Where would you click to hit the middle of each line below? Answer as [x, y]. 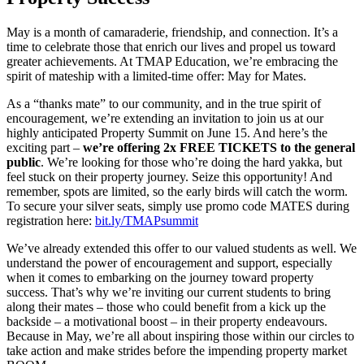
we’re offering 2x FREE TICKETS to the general [219, 147]
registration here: [51, 221]
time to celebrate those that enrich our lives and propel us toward [171, 47]
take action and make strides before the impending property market [177, 351]
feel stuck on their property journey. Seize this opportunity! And [169, 177]
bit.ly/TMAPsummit [147, 221]
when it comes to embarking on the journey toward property [160, 277]
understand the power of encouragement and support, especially [169, 263]
